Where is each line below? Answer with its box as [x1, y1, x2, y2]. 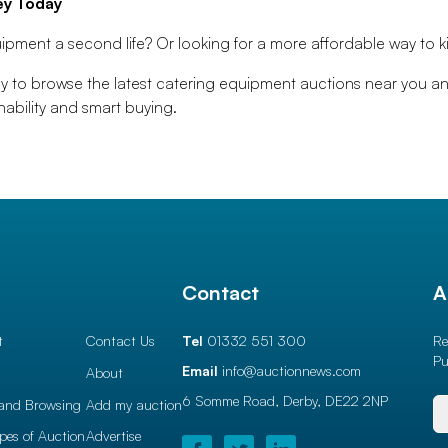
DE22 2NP [325, 392, 389, 410]
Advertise [85, 427, 141, 445]
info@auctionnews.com [222, 362, 362, 380]
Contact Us [85, 332, 155, 350]
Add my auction [85, 395, 182, 413]
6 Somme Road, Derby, [182, 392, 322, 410]
